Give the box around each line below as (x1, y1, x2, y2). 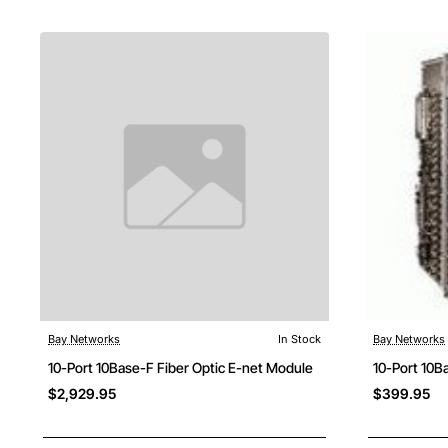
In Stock (278, 332, 321, 346)
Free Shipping (235, 335, 313, 350)
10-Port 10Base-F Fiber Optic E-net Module (48, 359, 313, 376)
